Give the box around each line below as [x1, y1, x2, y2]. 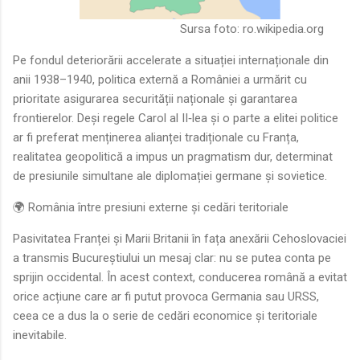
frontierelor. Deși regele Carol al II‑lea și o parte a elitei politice [13, 110, 338, 125]
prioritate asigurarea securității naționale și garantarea [13, 91, 297, 106]
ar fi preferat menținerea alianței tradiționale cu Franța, [13, 129, 299, 145]
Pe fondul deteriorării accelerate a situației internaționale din [13, 52, 329, 67]
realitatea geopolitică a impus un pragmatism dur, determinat [13, 149, 333, 164]
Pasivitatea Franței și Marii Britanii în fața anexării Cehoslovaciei [13, 231, 346, 246]
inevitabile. [13, 327, 67, 342]
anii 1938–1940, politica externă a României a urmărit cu [13, 72, 307, 87]
